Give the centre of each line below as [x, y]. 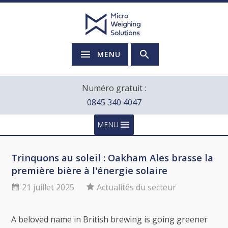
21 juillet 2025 [48, 187]
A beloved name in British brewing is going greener [110, 219]
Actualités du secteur [137, 187]
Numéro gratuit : [114, 88]
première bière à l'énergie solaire [90, 170]
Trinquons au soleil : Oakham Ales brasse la [112, 158]
